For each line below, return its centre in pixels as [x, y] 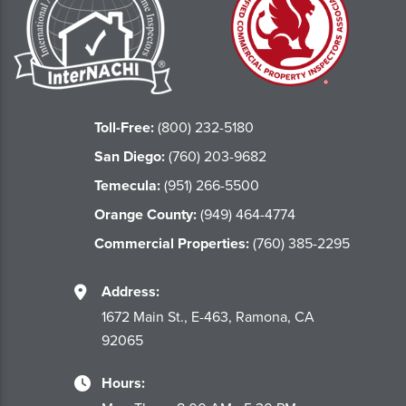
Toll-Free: [124, 128]
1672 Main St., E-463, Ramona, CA [208, 317]
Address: [130, 292]
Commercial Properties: [172, 244]
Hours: [123, 383]
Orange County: [145, 215]
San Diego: [130, 157]
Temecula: [127, 186]
